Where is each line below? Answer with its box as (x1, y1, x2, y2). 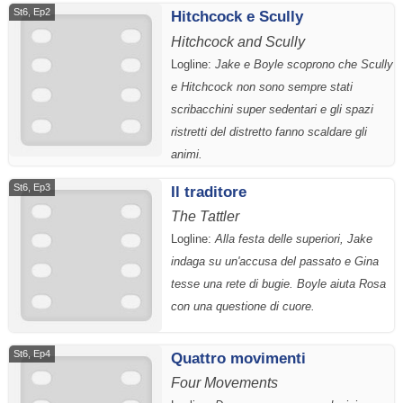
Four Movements (171, 375, 278, 391)
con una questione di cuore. (171, 300, 315, 314)
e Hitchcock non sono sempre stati (171, 79, 353, 94)
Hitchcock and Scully (171, 33, 305, 49)
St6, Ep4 (13, 347, 50, 359)
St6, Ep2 (13, 5, 50, 17)
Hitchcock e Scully (171, 8, 303, 26)
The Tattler (171, 209, 239, 225)
